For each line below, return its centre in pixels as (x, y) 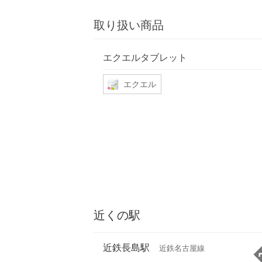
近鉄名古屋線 (182, 249)
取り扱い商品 (129, 25)
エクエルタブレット (145, 57)
